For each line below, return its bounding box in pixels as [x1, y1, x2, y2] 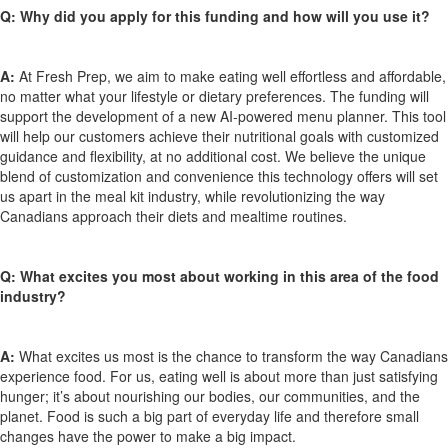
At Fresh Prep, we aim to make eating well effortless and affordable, [19, 65, 446, 86]
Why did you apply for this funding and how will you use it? [16, 5, 430, 26]
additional [186, 145, 247, 166]
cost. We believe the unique [247, 145, 426, 166]
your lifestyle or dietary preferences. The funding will [99, 85, 429, 106]
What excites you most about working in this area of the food [16, 265, 439, 286]
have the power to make [54, 425, 215, 446]
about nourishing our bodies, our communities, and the [70, 385, 420, 406]
